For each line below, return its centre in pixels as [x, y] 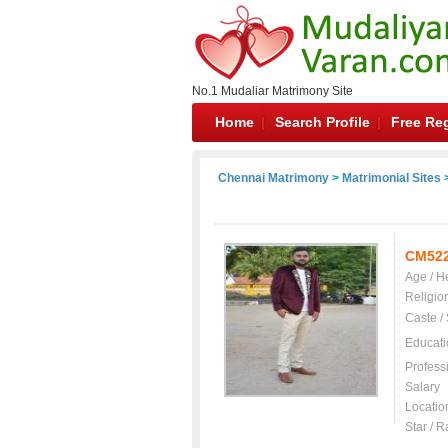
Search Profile [322, 122]
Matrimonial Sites [391, 178]
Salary [422, 387]
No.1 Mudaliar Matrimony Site [272, 91]
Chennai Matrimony [273, 178]
